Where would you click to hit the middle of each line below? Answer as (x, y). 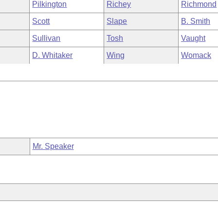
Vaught (193, 38)
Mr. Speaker (53, 146)
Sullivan (46, 38)
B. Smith (196, 21)
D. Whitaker (53, 55)
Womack (196, 55)
